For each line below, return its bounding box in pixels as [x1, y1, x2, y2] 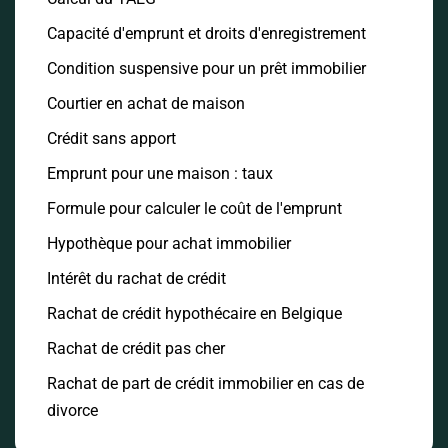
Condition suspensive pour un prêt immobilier [47, 59, 366, 79]
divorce [47, 401, 98, 421]
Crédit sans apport [47, 129, 176, 149]
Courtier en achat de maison [47, 94, 245, 114]
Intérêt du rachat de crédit [47, 269, 226, 289]
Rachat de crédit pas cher [47, 339, 225, 359]
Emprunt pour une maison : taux [47, 164, 273, 184]
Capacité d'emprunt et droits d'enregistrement [47, 24, 366, 44]
